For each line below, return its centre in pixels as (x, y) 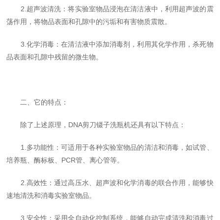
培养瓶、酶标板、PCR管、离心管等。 (65, 160)
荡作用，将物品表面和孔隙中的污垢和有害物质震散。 (89, 22)
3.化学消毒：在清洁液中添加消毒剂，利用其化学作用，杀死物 (110, 44)
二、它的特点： (38, 102)
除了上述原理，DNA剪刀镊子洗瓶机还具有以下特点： (96, 125)
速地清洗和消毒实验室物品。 (51, 195)
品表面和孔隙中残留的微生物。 (55, 57)
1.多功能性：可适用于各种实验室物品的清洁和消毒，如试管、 (110, 147)
